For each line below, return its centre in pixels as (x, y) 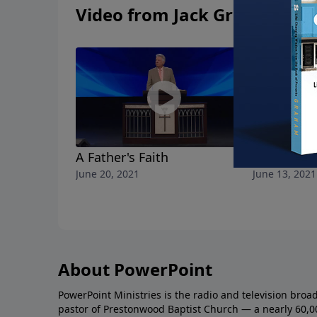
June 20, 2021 (108, 173)
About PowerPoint (135, 269)
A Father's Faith (122, 157)
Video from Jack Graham (179, 15)
